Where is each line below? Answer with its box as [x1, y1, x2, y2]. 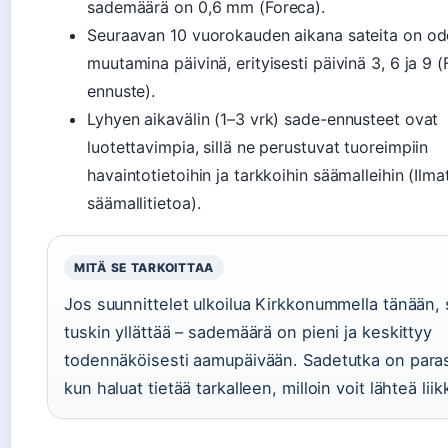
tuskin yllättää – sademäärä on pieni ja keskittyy [64, 322, 433, 343]
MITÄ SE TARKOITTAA [74, 260, 214, 276]
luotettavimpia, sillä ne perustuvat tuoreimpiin [87, 137, 429, 158]
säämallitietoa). [87, 193, 201, 214]
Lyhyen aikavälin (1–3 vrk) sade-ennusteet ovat [87, 109, 439, 130]
